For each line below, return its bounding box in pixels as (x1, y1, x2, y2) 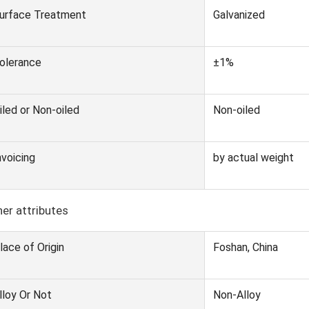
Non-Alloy (213, 288, 261, 301)
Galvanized (213, 8, 268, 21)
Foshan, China (213, 241, 278, 254)
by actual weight (213, 151, 294, 164)
